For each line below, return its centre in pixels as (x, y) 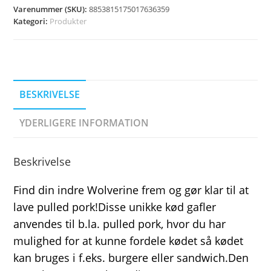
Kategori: (32, 21)
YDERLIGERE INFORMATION (84, 123)
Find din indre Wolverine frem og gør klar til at (131, 190)
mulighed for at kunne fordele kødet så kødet (129, 241)
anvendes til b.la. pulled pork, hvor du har (120, 224)
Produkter (68, 21)
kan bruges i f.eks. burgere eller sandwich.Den (131, 258)
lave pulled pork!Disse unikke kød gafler (115, 207)
